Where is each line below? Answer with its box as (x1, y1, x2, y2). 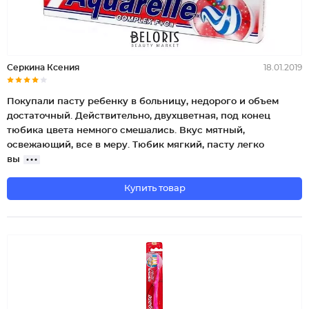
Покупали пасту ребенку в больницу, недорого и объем (7, 97, 279, 106)
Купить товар (123, 184, 186, 193)
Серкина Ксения (7, 63, 79, 72)
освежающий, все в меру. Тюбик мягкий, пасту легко (7, 141, 264, 150)
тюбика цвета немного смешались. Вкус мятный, (7, 126, 245, 135)
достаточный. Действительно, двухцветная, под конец (7, 112, 270, 121)
